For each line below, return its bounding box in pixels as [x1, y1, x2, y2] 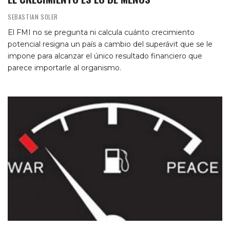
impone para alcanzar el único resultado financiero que [8, 51, 202, 61]
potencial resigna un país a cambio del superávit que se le [8, 39, 213, 49]
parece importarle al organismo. [8, 63, 121, 72]
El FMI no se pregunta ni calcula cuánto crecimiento [8, 27, 195, 37]
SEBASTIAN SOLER [8, 12, 58, 21]
